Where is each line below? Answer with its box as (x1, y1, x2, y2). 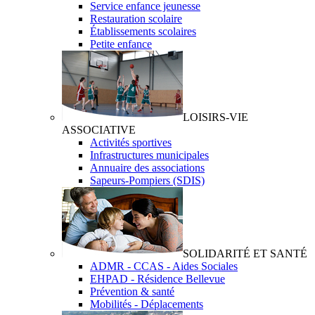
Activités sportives (90, 136, 172, 148)
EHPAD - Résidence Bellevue (90, 273, 225, 285)
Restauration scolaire (90, 13, 182, 25)
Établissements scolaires (90, 25, 196, 37)
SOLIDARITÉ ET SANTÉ (183, 247, 307, 259)
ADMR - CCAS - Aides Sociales (90, 260, 238, 272)
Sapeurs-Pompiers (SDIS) (90, 174, 205, 186)
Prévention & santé (90, 285, 174, 297)
